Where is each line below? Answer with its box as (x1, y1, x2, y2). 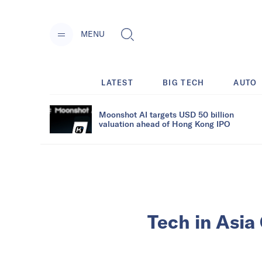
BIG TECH (163, 77, 205, 87)
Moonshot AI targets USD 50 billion (99, 109, 234, 119)
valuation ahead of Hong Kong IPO (99, 118, 230, 129)
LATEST (101, 77, 134, 87)
